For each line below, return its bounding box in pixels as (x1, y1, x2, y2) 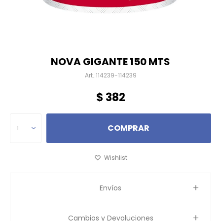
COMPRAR (108, 122, 150, 134)
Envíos (100, 183, 121, 193)
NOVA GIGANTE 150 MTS (51, 55, 170, 69)
